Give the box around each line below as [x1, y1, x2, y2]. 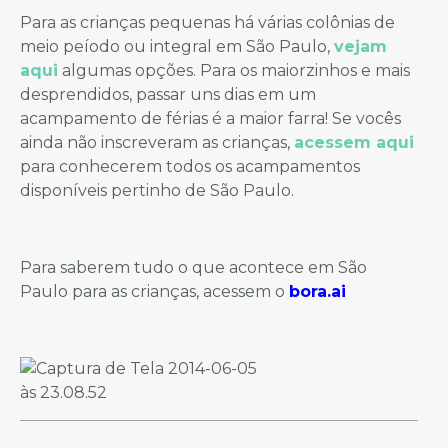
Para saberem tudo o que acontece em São [20, 258, 367, 278]
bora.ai [289, 282, 346, 302]
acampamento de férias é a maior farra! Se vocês [20, 109, 401, 129]
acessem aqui [294, 133, 414, 153]
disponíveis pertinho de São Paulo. [20, 181, 294, 201]
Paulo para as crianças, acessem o [20, 282, 289, 302]
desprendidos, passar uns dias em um [20, 85, 316, 105]
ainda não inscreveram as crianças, [20, 133, 294, 153]
